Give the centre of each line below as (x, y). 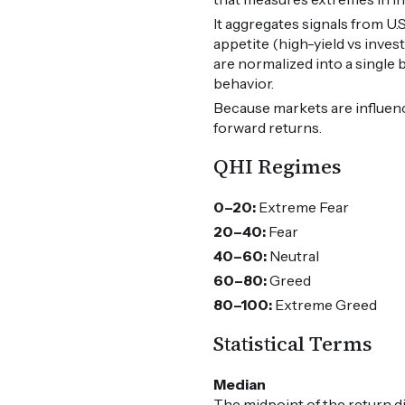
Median (240, 385)
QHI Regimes (278, 167)
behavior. (244, 84)
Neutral (293, 256)
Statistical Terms (293, 344)
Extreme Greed (325, 305)
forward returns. (268, 128)
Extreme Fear (303, 207)
